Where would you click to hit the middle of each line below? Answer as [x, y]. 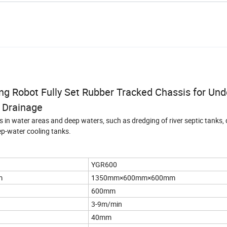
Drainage [22, 107]
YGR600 [104, 164]
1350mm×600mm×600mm [133, 177]
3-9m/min [107, 204]
